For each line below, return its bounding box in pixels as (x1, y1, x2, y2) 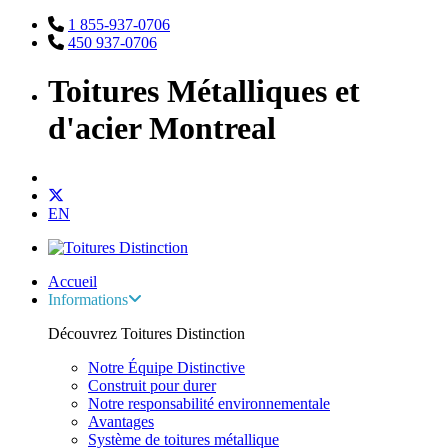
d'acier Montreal (48, 110, 276, 147)
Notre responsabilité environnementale (88, 394, 330, 412)
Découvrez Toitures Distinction (48, 324, 245, 342)
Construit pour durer (88, 376, 216, 394)
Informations (48, 290, 128, 308)
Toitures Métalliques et (48, 73, 360, 110)
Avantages (88, 412, 154, 430)
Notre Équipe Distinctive (88, 358, 245, 376)
